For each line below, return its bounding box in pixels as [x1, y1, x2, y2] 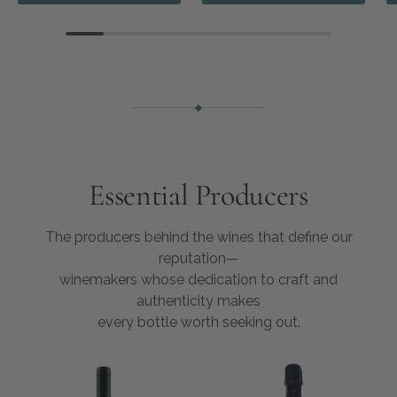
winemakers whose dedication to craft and [59, 270, 338, 288]
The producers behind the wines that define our [44, 228, 353, 245]
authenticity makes [136, 292, 261, 309]
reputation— [158, 249, 239, 267]
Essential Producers [89, 177, 308, 214]
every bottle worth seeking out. [97, 313, 300, 331]
